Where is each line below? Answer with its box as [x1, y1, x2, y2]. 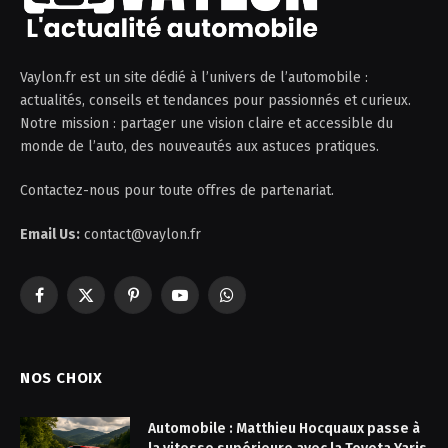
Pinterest [131, 295, 191, 313]
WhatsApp [225, 295, 291, 313]
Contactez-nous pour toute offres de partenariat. [20, 181, 334, 199]
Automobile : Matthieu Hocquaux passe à [148, 419, 420, 437]
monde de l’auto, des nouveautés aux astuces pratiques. [20, 137, 379, 155]
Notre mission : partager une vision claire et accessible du [20, 114, 393, 132]
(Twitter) [84, 316, 139, 334]
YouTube [178, 295, 232, 313]
